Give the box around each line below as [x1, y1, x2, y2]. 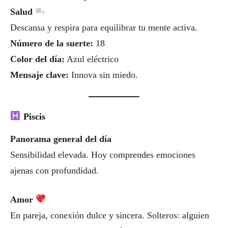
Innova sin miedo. [69, 69, 138, 80]
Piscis [23, 111, 45, 122]
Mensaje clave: [10, 69, 69, 80]
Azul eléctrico [65, 53, 119, 64]
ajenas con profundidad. [10, 165, 99, 176]
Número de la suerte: [10, 38, 93, 48]
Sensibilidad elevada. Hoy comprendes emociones [10, 149, 195, 160]
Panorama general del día [10, 133, 111, 144]
